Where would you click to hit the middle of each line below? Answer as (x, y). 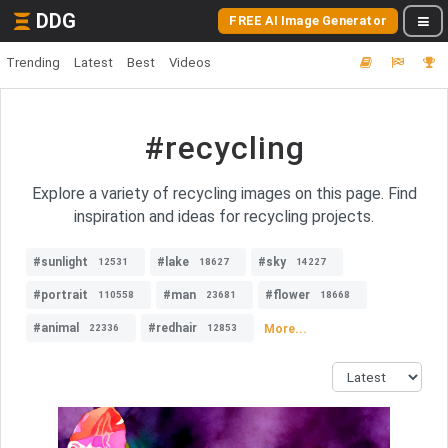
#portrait (60, 295)
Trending (33, 62)
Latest (93, 62)
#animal (56, 328)
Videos (190, 62)
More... (285, 328)
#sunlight (60, 262)
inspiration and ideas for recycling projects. (224, 216)
